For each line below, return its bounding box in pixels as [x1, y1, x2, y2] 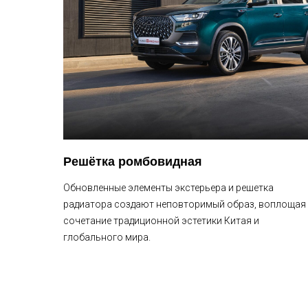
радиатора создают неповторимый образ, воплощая [63, 199, 306, 210]
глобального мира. [63, 232, 151, 243]
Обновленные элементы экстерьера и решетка [63, 182, 274, 193]
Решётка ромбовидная [63, 155, 202, 168]
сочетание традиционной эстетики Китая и [63, 215, 259, 226]
